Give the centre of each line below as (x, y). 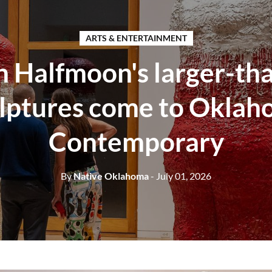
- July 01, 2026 (181, 176)
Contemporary (136, 141)
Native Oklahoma (110, 176)
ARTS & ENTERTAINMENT (136, 38)
